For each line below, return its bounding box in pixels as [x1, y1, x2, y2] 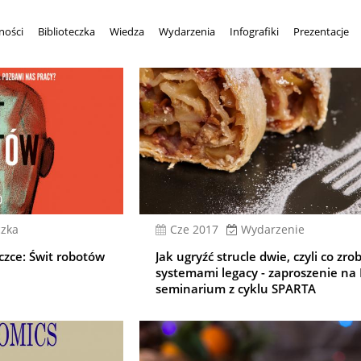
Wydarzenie [241, 222, 305, 238]
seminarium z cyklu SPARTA [156, 280, 317, 297]
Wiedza [109, 24, 144, 39]
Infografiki [229, 24, 279, 39]
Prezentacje [293, 24, 349, 39]
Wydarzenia [158, 24, 215, 39]
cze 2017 [177, 222, 219, 238]
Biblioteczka [37, 24, 95, 39]
